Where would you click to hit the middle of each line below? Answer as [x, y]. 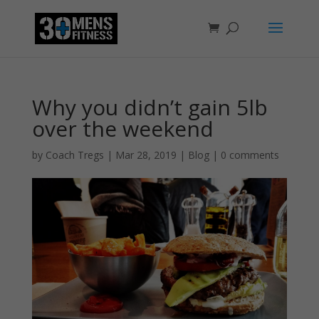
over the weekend [122, 129]
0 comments [250, 155]
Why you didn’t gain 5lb [150, 107]
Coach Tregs [74, 155]
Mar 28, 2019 [146, 155]
